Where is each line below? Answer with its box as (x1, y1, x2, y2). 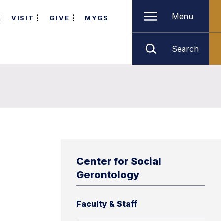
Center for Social (76, 155, 161, 167)
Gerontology (76, 169, 139, 181)
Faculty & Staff (76, 199, 137, 209)
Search (172, 43, 199, 54)
